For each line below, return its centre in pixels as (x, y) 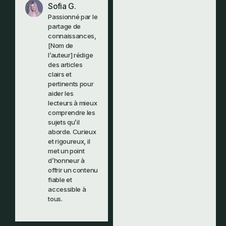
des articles (65, 65)
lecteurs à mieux (73, 103)
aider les (61, 94)
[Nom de (61, 46)
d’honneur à (66, 161)
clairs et (60, 74)
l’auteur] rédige (71, 55)
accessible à (67, 189)
